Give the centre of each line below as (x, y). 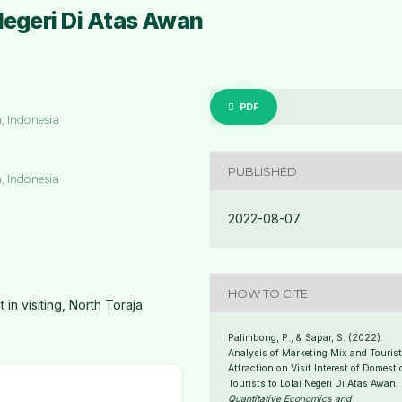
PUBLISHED (263, 171)
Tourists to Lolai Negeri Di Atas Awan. (314, 384)
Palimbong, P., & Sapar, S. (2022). (306, 338)
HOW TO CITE (268, 293)
